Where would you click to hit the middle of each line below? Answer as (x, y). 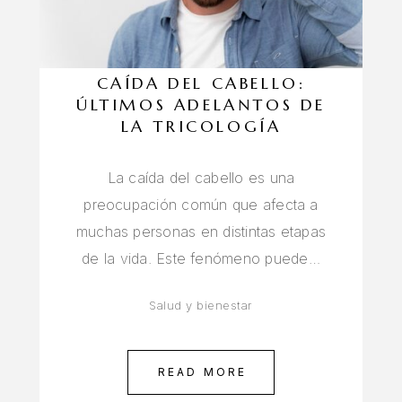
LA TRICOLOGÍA (201, 126)
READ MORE (202, 372)
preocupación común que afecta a (201, 205)
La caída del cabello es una (201, 178)
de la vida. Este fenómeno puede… (201, 258)
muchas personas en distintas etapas (201, 232)
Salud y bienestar (201, 305)
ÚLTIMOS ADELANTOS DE (201, 105)
